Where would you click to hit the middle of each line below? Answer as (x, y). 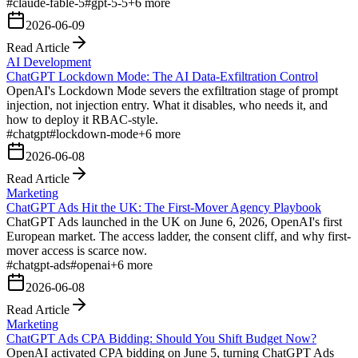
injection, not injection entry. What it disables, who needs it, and (167, 105)
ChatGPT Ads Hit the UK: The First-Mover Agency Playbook (164, 207)
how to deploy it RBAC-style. (82, 119)
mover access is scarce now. (77, 250)
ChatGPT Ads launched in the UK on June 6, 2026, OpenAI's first (174, 221)
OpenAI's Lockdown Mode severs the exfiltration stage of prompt (172, 90)
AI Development (49, 62)
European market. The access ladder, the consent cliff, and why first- (179, 236)
